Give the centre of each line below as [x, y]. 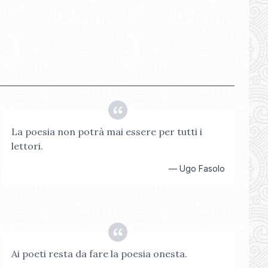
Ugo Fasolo [202, 168]
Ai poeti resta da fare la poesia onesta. [99, 254]
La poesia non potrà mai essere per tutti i [106, 132]
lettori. [27, 146]
